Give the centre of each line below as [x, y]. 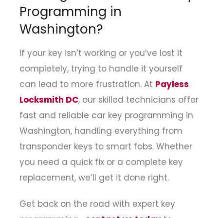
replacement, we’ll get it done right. [94, 177]
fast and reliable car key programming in [106, 115]
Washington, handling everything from [101, 131]
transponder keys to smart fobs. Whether [106, 146]
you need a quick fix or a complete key [101, 162]
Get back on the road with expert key [97, 204]
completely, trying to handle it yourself [101, 68]
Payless [172, 84]
